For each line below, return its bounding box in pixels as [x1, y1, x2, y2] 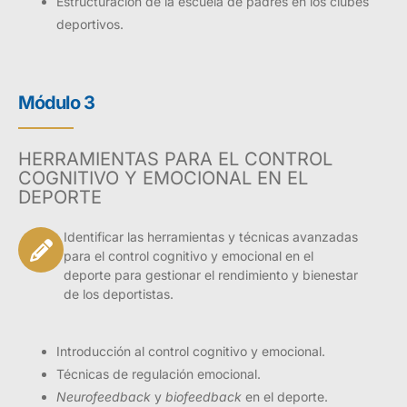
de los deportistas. [64, 286, 174, 303]
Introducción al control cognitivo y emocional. [56, 343, 325, 360]
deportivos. [56, 15, 124, 32]
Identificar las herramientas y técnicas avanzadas [64, 229, 358, 245]
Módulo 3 [18, 91, 94, 114]
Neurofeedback [56, 389, 151, 405]
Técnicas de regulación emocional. [56, 366, 261, 382]
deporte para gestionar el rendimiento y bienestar [64, 267, 358, 283]
